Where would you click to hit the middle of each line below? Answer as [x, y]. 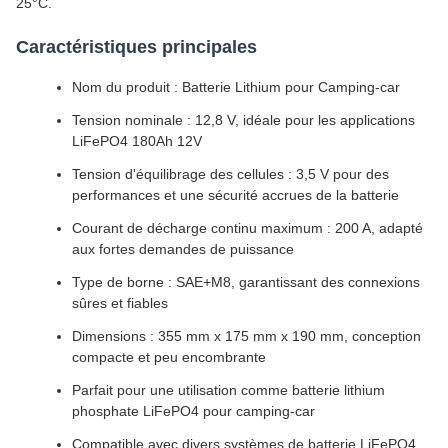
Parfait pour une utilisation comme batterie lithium [228, 390]
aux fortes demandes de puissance [183, 249]
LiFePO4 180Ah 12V [137, 141]
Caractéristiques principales [136, 47]
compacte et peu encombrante [169, 357]
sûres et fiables [120, 303]
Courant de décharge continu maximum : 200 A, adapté [247, 228]
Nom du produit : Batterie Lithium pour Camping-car [236, 87]
